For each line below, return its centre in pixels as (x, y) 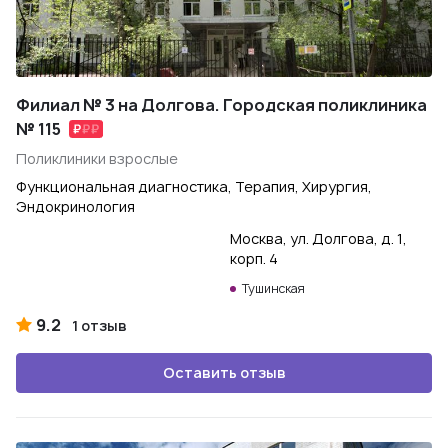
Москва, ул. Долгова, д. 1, (318, 238)
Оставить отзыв (224, 372)
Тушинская (273, 288)
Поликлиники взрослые (97, 158)
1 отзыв (99, 325)
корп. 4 (254, 258)
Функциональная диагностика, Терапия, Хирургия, (194, 186)
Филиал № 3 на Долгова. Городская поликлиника (221, 105)
